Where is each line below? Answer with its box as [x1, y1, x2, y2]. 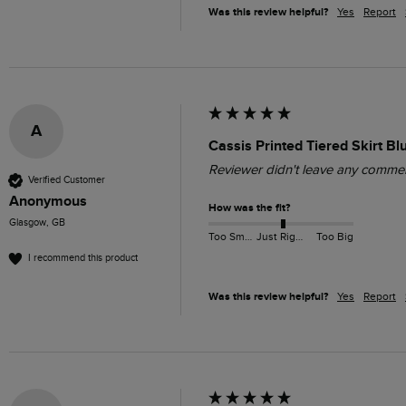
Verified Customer [28, 174, 105, 187]
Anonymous [9, 191, 87, 210]
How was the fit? [208, 200, 290, 215]
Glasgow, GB [9, 216, 65, 228]
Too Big [315, 230, 353, 244]
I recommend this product [28, 252, 138, 265]
